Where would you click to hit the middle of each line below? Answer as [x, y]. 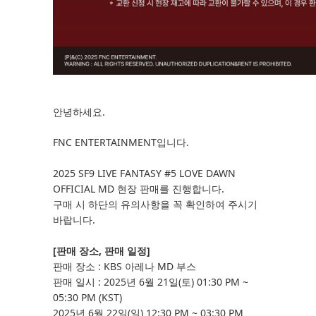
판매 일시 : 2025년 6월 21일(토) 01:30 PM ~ [151, 282]
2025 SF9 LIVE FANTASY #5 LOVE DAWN [144, 173]
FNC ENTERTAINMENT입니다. [121, 142]
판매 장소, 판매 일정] [103, 251]
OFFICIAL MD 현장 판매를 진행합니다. [140, 189]
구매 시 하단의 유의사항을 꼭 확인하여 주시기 [155, 204]
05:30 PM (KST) [87, 297]
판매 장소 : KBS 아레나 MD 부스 [124, 266]
